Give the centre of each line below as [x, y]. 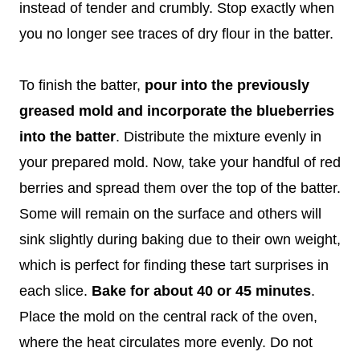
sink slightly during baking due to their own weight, [180, 239]
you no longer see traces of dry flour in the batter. [176, 33]
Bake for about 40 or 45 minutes [201, 290]
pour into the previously [227, 85]
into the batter [67, 136]
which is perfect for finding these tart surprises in [174, 265]
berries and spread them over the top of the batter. [180, 188]
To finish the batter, [82, 85]
